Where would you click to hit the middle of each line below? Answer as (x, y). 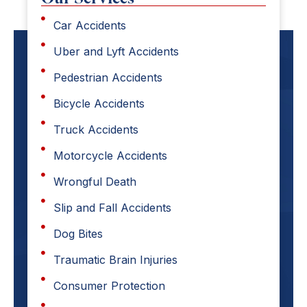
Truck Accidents (96, 129)
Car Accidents (89, 25)
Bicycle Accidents (99, 103)
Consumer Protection (109, 285)
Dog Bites (78, 233)
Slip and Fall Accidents (112, 207)
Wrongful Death (95, 181)
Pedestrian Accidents (108, 77)
